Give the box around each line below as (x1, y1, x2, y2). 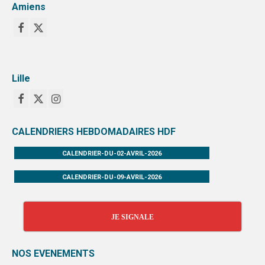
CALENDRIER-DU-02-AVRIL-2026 (62, 149, 162, 157)
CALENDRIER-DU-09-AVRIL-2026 (62, 173, 162, 181)
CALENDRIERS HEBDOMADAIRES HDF (12, 126, 176, 138)
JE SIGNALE (111, 212, 154, 221)
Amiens (12, 1, 46, 13)
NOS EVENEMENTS (12, 247, 95, 259)
